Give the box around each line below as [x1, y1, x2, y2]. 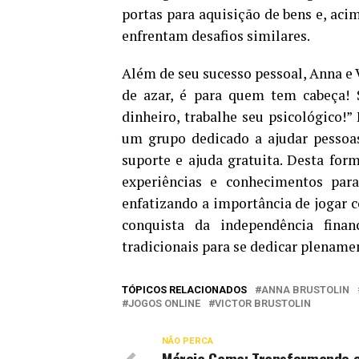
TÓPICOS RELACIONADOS [122, 283, 247, 296]
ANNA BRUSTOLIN [261, 283, 349, 296]
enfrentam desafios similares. [122, 26, 310, 45]
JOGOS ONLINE [128, 296, 200, 309]
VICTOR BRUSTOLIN [215, 296, 311, 309]
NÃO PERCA [162, 335, 213, 346]
